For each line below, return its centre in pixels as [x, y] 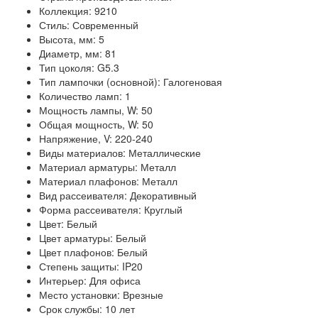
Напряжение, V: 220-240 [96, 139]
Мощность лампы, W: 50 [96, 110]
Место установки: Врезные [101, 295]
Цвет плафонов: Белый [93, 252]
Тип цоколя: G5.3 [79, 68]
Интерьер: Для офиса [90, 281]
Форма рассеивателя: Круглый [111, 210]
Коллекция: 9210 [78, 11]
